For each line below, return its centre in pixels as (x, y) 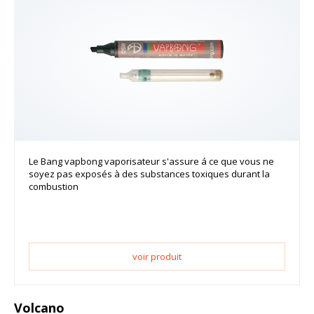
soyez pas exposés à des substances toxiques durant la (149, 174)
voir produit (157, 257)
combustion (54, 187)
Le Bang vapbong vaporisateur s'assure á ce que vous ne (151, 162)
